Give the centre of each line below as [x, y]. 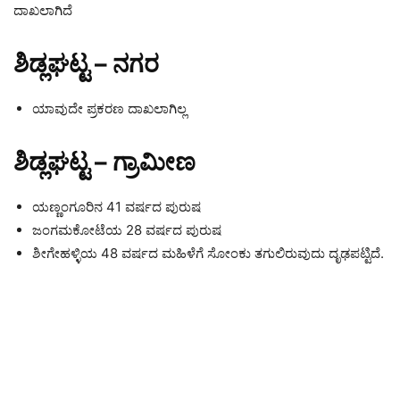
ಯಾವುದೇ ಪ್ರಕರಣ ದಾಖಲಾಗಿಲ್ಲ [109, 108]
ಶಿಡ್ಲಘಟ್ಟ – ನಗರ [86, 64]
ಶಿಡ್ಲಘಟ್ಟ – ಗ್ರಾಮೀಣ [104, 162]
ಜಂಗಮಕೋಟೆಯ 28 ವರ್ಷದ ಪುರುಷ [127, 230]
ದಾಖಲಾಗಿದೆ [43, 10]
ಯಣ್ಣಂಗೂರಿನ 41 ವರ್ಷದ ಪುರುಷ [117, 207]
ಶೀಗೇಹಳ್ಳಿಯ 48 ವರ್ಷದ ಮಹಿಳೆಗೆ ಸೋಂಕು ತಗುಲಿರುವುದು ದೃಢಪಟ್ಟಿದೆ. [208, 253]
